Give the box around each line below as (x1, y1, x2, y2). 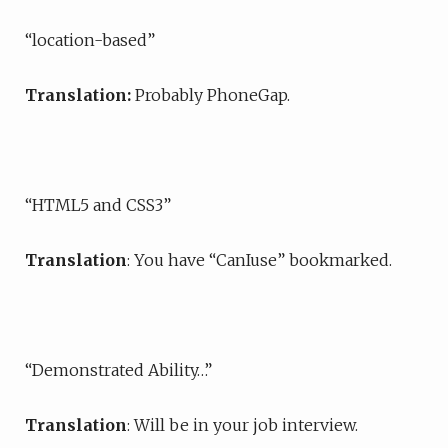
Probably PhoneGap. (131, 85, 290, 105)
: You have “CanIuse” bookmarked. (127, 250, 392, 270)
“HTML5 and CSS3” (25, 195, 171, 215)
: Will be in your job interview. (127, 415, 358, 435)
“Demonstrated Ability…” (25, 360, 212, 380)
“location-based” (25, 30, 155, 50)
